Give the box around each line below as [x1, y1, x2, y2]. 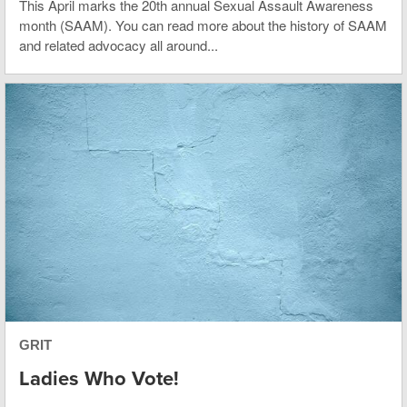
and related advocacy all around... [19, 35, 218, 55]
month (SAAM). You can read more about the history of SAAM [19, 15, 387, 35]
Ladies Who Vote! [19, 366, 179, 391]
